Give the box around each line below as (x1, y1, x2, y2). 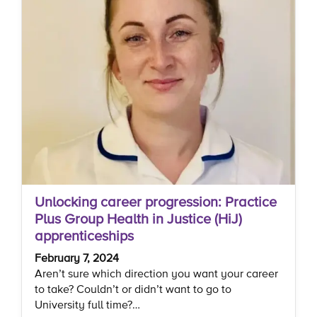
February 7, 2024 (35, 251, 119, 265)
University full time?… (35, 298, 140, 311)
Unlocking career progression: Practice (35, 194, 277, 210)
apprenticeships (35, 228, 134, 244)
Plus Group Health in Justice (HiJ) (35, 211, 242, 227)
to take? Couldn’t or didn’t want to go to (35, 282, 231, 296)
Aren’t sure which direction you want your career (35, 267, 278, 280)
